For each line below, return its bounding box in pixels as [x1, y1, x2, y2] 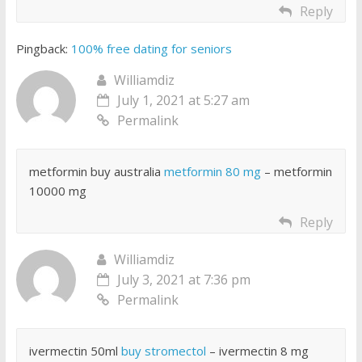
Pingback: [15, 40, 71, 57]
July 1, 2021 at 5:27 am [116, 91, 250, 110]
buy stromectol [120, 343, 206, 360]
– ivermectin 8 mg [205, 343, 309, 360]
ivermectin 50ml [28, 343, 121, 360]
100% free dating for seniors [70, 40, 232, 57]
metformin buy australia [28, 163, 164, 180]
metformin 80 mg [163, 163, 261, 180]
